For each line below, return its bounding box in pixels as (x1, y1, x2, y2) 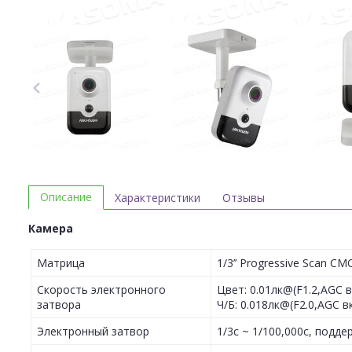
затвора (37, 297, 81, 313)
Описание (40, 189, 92, 205)
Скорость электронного (37, 282, 166, 298)
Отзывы (222, 189, 265, 205)
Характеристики (115, 189, 200, 205)
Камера (28, 221, 73, 236)
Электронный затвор (37, 324, 149, 339)
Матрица (37, 255, 85, 271)
